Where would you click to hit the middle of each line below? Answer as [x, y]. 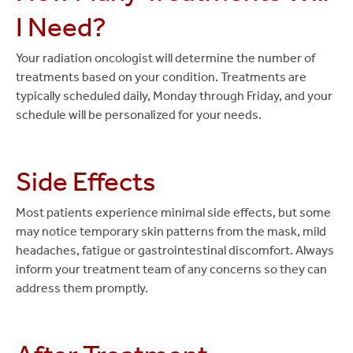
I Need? [61, 26]
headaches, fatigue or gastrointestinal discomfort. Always [175, 250]
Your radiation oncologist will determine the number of [165, 58]
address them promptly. [82, 288]
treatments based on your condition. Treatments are [161, 76]
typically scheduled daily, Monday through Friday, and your [174, 95]
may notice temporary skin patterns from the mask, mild [171, 231]
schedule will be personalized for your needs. [139, 114]
